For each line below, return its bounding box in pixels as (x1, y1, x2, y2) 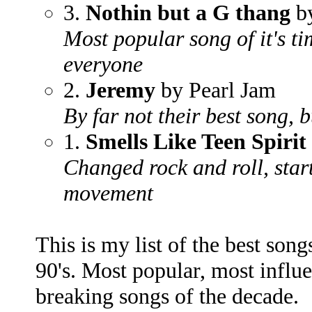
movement (63, 180, 153, 205)
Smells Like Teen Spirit (86, 129, 306, 154)
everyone (63, 52, 143, 77)
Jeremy (86, 77, 155, 102)
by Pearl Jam (155, 77, 276, 102)
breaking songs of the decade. (36, 283, 299, 309)
